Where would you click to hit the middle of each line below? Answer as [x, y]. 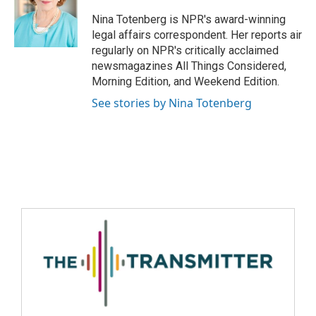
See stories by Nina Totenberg [172, 103]
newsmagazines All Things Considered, [189, 66]
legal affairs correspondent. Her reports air [197, 35]
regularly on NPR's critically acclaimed [185, 50]
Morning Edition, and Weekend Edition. [186, 81]
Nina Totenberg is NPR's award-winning [189, 19]
